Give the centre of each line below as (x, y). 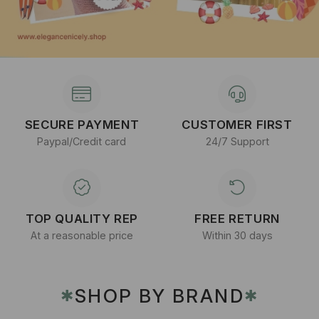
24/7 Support (237, 142)
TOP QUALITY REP (82, 218)
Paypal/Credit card (82, 142)
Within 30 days (237, 235)
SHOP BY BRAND (159, 296)
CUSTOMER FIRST (237, 125)
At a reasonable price (82, 235)
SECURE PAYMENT (82, 125)
